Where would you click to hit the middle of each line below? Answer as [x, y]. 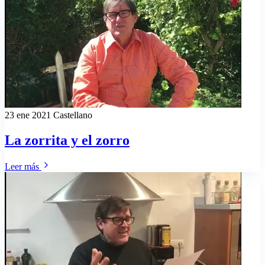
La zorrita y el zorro [67, 140]
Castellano [73, 115]
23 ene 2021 [29, 115]
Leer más [23, 166]
